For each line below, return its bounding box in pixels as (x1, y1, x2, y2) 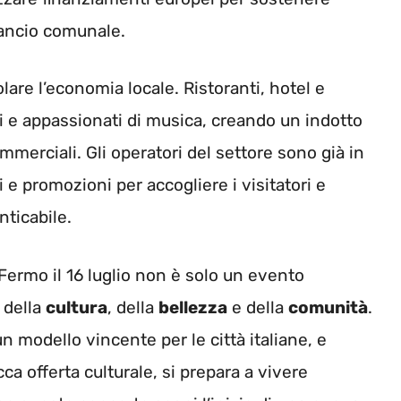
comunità (288, 296, 368, 318)
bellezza (158, 296, 227, 318)
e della (227, 296, 288, 318)
